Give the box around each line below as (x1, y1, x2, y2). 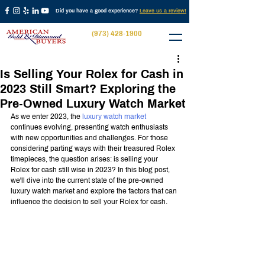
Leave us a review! (140, 8, 186, 14)
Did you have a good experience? (56, 8, 140, 14)
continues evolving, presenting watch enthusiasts (11, 123, 170, 131)
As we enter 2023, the (11, 112, 82, 121)
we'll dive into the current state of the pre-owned (11, 176, 165, 185)
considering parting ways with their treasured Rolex (11, 144, 177, 153)
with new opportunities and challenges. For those (11, 134, 170, 142)
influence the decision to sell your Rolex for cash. (11, 198, 167, 206)
